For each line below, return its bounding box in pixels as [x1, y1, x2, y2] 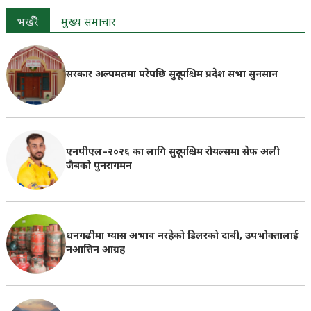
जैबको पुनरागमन [65, 159, 132, 173]
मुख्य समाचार [60, 16, 116, 31]
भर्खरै [17, 16, 39, 31]
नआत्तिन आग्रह [65, 244, 125, 258]
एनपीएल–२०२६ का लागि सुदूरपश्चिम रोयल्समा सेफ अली [65, 145, 280, 159]
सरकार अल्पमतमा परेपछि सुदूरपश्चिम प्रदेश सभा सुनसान [65, 68, 278, 82]
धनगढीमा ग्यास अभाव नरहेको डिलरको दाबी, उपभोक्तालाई [65, 230, 299, 244]
